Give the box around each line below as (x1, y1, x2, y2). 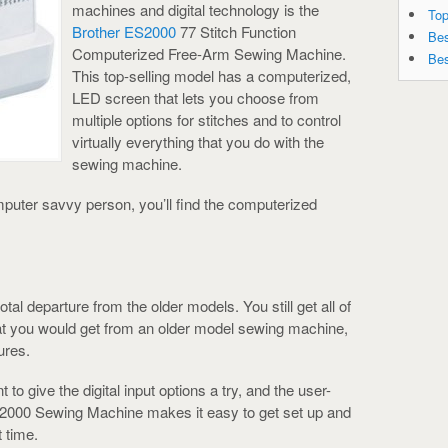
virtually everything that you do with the (72, 130, 324, 152)
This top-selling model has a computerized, (72, 64, 351, 86)
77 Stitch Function (176, 20, 296, 42)
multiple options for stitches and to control (72, 108, 341, 130)
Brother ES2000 (72, 20, 176, 42)
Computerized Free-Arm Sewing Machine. (72, 42, 346, 64)
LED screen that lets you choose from (72, 86, 319, 108)
